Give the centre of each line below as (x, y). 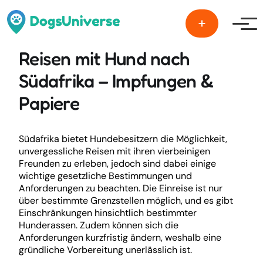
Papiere (49, 103)
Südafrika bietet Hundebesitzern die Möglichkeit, (123, 139)
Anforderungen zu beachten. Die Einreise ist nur (121, 188)
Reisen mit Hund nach (104, 58)
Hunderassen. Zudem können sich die (99, 225)
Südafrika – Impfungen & (116, 80)
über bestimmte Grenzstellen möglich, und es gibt (126, 200)
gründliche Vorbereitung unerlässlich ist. (105, 250)
